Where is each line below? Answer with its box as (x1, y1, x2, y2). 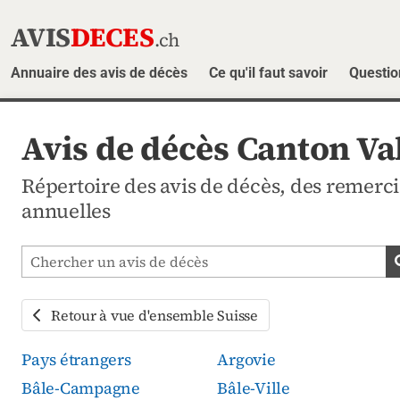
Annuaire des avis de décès (11, 63, 187, 81)
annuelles (21, 196, 111, 225)
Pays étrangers (21, 347, 131, 371)
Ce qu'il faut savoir (209, 63, 328, 81)
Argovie (217, 347, 276, 371)
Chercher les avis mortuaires (21, 246, 221, 266)
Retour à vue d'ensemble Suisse (51, 304, 258, 325)
